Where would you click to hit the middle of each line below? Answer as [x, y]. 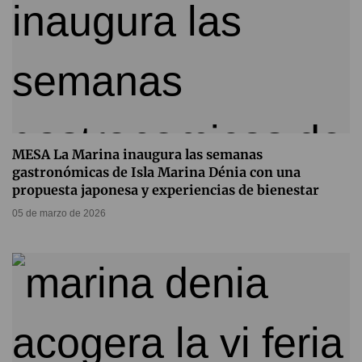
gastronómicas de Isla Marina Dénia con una [156, 172]
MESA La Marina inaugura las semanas [137, 154]
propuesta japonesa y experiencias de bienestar [166, 189]
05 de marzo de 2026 [59, 213]
